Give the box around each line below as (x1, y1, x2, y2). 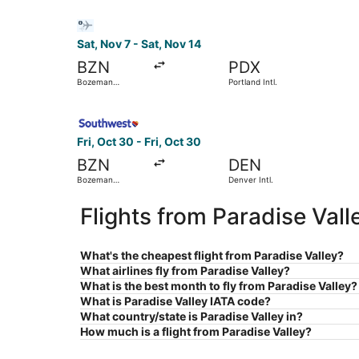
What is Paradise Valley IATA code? (80, 294, 271, 309)
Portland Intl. (228, 77, 277, 87)
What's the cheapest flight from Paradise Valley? (80, 248, 344, 263)
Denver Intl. (228, 175, 273, 185)
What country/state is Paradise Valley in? (80, 309, 303, 324)
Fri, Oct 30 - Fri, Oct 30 (77, 135, 201, 149)
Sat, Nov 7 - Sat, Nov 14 (77, 37, 201, 51)
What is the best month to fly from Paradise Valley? (80, 279, 357, 293)
